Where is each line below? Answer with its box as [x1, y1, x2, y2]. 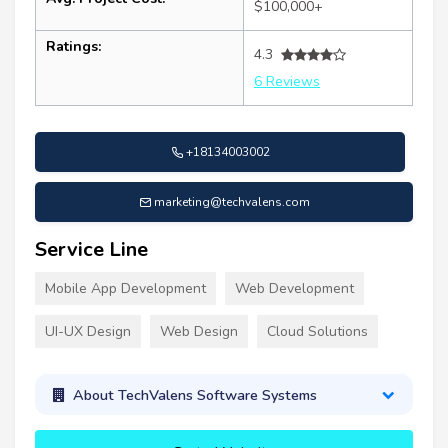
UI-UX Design [45, 322, 131, 342]
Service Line [35, 236, 148, 264]
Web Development [235, 279, 354, 299]
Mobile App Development [45, 279, 206, 299]
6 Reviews [254, 72, 320, 92]
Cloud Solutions [267, 322, 368, 342]
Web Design [160, 322, 238, 342]
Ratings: [46, 37, 101, 57]
